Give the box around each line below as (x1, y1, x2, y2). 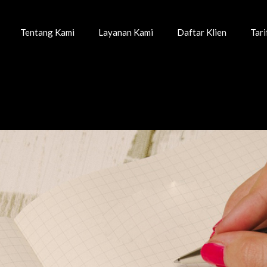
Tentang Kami (20, 27, 74, 38)
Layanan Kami (98, 27, 153, 38)
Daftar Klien (177, 27, 226, 38)
